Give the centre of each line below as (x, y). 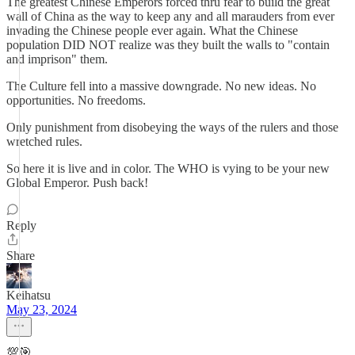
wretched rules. (44, 141)
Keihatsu (29, 295)
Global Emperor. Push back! (77, 183)
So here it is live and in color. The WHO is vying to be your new (168, 168)
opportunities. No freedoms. (76, 100)
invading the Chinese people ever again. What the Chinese (152, 31)
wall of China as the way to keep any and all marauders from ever (170, 16)
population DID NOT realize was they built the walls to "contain (168, 45)
